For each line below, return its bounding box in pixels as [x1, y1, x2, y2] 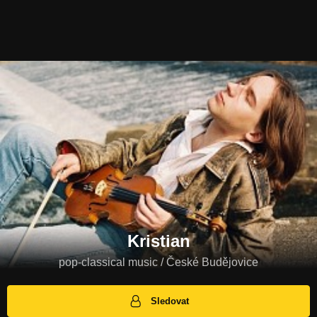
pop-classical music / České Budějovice [59, 256, 258, 269]
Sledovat [151, 296, 190, 307]
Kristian [127, 231, 190, 251]
